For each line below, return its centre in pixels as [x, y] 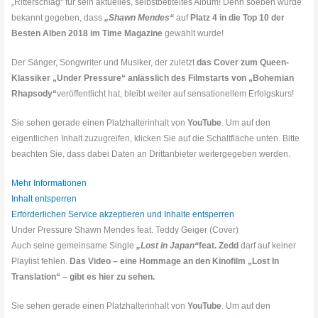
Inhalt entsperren [44, 199]
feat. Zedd [219, 246]
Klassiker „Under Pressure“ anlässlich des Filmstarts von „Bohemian [153, 78]
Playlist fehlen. [41, 262]
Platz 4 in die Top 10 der [238, 18]
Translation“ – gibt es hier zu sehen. [83, 277]
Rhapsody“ [34, 94]
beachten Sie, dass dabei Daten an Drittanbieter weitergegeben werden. [151, 154]
